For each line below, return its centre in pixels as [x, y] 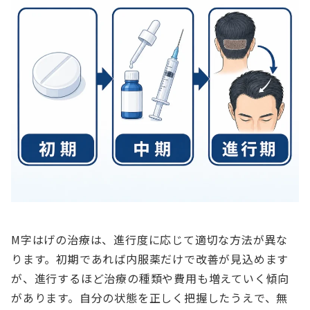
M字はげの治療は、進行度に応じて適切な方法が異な [150, 240]
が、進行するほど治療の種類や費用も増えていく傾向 [151, 279]
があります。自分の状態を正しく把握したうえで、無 [150, 298]
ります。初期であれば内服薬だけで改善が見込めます [150, 259]
